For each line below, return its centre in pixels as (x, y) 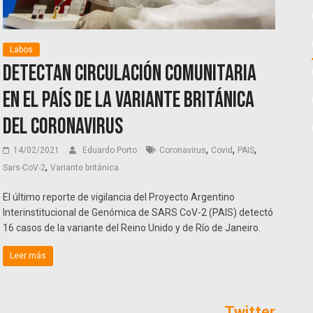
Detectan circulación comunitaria (130, 74)
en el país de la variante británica (129, 101)
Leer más (28, 256)
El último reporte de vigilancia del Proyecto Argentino (119, 197)
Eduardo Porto (111, 151)
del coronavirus (63, 127)
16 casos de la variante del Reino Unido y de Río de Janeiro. (132, 228)
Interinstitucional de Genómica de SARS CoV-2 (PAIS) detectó (138, 213)
